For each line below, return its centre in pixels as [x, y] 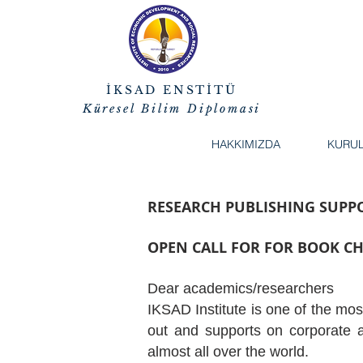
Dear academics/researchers [241, 288]
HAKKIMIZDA [246, 144]
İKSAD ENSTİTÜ [172, 90]
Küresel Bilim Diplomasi [172, 109]
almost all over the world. [228, 352]
